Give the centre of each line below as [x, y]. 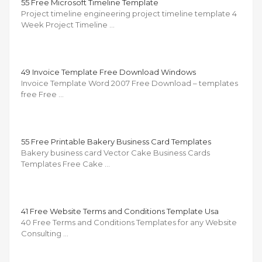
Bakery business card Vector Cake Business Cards [116, 152]
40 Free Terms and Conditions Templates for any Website [129, 222]
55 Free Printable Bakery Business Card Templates [116, 141]
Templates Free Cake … [65, 163]
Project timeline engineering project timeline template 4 [129, 13]
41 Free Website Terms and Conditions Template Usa [120, 211]
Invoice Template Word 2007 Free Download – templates [130, 83]
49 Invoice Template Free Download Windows [108, 72]
